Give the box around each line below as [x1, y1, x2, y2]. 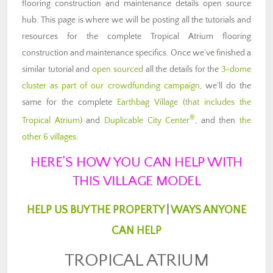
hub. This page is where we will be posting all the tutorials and [22, 15, 251, 26]
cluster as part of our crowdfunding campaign [22, 81, 200, 91]
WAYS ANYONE [171, 204, 246, 217]
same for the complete [22, 97, 117, 108]
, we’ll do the [199, 81, 252, 91]
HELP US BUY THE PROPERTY [27, 204, 164, 217]
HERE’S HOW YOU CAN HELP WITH [30, 155, 243, 171]
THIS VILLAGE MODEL [72, 174, 201, 190]
